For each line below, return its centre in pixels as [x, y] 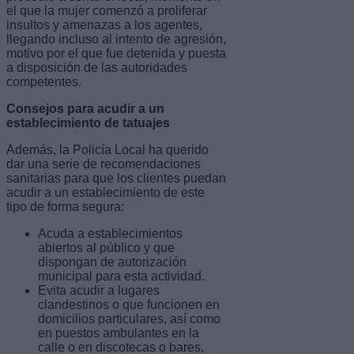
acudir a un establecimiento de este [105, 192]
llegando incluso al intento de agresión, [116, 39]
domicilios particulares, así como [129, 318]
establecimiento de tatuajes [88, 122]
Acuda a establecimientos [110, 233]
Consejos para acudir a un [85, 108]
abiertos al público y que [106, 247]
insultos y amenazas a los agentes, [104, 24]
